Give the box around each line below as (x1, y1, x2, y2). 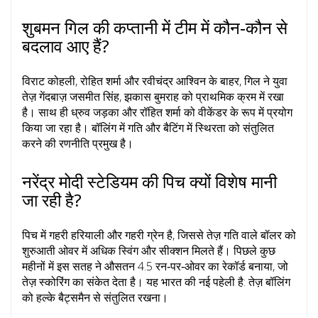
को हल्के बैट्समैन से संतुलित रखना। (22, 290, 168, 306)
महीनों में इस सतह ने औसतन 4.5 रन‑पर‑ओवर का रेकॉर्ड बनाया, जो (22, 258, 288, 275)
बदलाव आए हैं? (22, 34, 109, 58)
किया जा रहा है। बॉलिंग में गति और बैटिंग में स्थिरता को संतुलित (22, 120, 274, 136)
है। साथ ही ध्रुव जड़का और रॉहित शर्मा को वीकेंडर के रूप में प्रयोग (22, 104, 292, 121)
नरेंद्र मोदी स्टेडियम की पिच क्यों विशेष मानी (22, 170, 277, 194)
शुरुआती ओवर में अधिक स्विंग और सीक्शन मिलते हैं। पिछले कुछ (22, 243, 275, 259)
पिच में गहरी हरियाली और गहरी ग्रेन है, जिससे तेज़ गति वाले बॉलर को (22, 227, 296, 243)
